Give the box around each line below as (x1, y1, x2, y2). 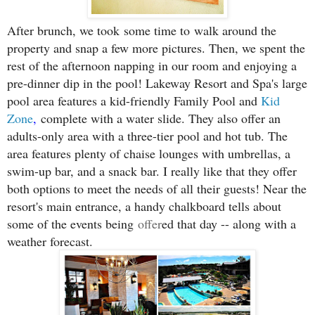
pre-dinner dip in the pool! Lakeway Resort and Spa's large (7, 75, 307, 92)
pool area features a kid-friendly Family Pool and (7, 92, 261, 110)
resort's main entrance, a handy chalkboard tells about (7, 198, 281, 215)
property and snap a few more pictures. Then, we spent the (7, 39, 305, 57)
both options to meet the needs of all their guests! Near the (7, 180, 307, 198)
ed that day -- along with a (162, 215, 296, 233)
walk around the (194, 22, 276, 39)
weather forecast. (7, 233, 93, 250)
